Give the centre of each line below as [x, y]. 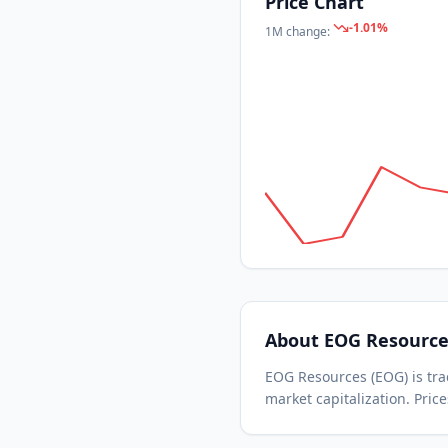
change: [308, 31]
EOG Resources [316, 376]
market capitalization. [337, 398]
